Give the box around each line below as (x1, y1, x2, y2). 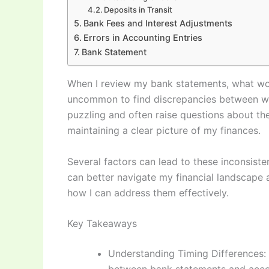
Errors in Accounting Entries (83, 32, 202, 43)
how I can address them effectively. (67, 186, 229, 199)
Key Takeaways (67, 217, 137, 230)
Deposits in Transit (104, 4, 173, 14)
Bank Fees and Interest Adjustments (83, 17, 232, 28)
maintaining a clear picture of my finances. (67, 124, 261, 136)
